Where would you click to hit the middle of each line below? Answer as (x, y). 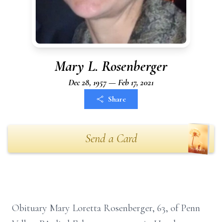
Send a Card (111, 139)
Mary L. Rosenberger (111, 66)
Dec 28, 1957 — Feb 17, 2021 (111, 82)
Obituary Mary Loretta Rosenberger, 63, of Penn (106, 208)
